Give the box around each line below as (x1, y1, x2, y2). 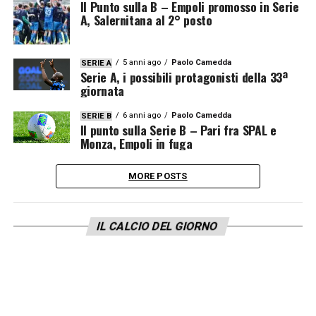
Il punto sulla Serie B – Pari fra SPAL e (80, 121, 276, 139)
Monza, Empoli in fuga (80, 134, 193, 152)
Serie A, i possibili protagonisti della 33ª (80, 68, 288, 86)
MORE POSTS (128, 171, 188, 181)
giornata (80, 81, 124, 99)
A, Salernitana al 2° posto (80, 11, 212, 29)
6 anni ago (122, 111, 161, 120)
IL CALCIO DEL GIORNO (96, 219, 221, 233)
